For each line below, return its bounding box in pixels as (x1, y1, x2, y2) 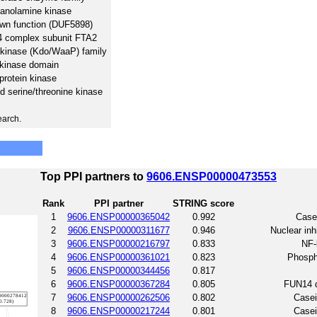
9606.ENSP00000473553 (146, 170, 277, 183)
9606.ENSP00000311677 (67, 224, 170, 236)
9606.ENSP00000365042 (67, 211, 170, 222)
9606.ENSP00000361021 (67, 251, 170, 263)
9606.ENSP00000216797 (67, 238, 170, 249)
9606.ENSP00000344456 (67, 265, 170, 276)
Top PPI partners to (40, 170, 146, 183)
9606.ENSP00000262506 (67, 292, 170, 303)
